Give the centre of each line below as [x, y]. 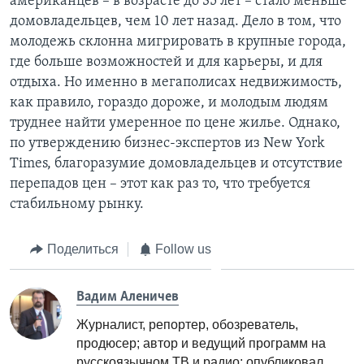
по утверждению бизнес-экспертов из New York [167, 143]
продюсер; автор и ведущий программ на [201, 344]
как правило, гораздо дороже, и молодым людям [169, 102]
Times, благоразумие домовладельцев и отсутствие [176, 163]
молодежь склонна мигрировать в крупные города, [178, 41]
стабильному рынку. [77, 204]
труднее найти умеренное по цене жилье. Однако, [175, 123]
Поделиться [82, 249]
